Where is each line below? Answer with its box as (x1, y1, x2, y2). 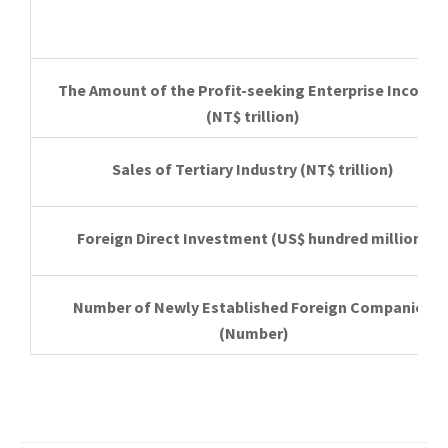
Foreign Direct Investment (77, 228, 268, 248)
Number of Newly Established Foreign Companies (73, 297, 432, 317)
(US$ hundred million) (271, 228, 428, 248)
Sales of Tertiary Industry (111, 159, 297, 179)
